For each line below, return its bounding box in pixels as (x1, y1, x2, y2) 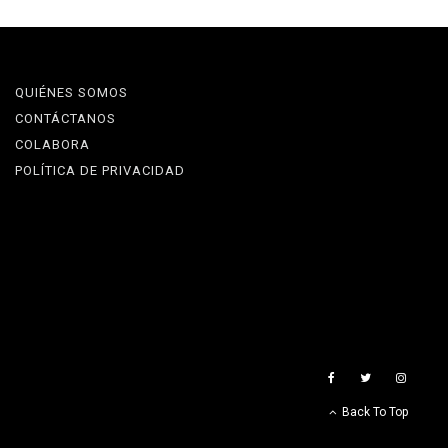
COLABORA (24, 137, 90, 153)
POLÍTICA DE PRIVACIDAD (23, 163, 185, 179)
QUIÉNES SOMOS (25, 85, 128, 101)
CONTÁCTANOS (24, 111, 116, 127)
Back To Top (350, 405, 408, 420)
